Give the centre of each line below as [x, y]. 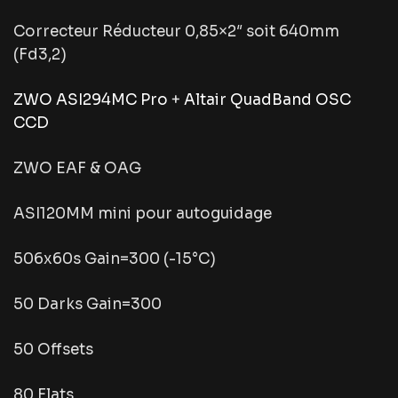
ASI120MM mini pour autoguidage [143, 213]
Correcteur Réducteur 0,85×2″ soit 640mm [176, 31]
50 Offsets [53, 349]
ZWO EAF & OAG [77, 168]
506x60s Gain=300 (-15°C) [115, 259]
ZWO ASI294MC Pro [91, 99]
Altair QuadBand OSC [267, 99]
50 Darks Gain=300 [88, 304]
